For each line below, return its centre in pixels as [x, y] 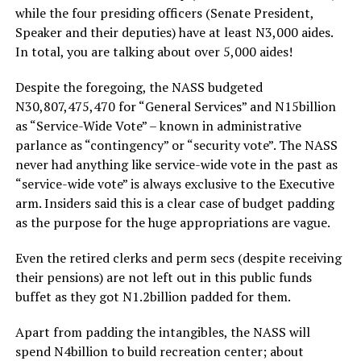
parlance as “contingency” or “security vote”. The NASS [176, 145]
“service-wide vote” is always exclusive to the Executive [174, 184]
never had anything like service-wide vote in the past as [176, 164]
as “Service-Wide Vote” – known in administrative [158, 126]
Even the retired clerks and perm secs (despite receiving [178, 258]
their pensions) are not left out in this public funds [163, 277]
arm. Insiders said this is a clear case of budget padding [174, 203]
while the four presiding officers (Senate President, [164, 13]
